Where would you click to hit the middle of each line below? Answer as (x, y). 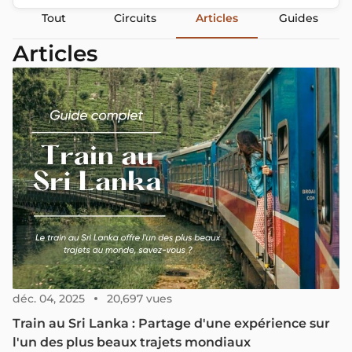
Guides (299, 18)
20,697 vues (139, 299)
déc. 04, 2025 (49, 299)
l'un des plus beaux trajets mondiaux (132, 343)
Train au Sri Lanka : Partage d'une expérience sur (171, 324)
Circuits (135, 18)
